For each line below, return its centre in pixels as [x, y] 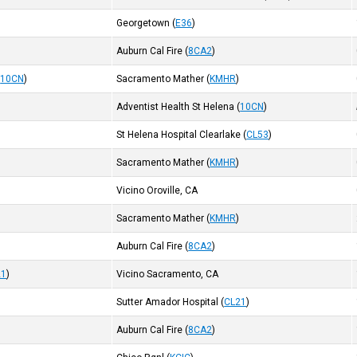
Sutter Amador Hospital [168, 302]
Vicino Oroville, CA [157, 190]
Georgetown [143, 23]
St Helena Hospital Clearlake [179, 135]
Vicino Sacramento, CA [168, 274]
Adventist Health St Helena [176, 107]
